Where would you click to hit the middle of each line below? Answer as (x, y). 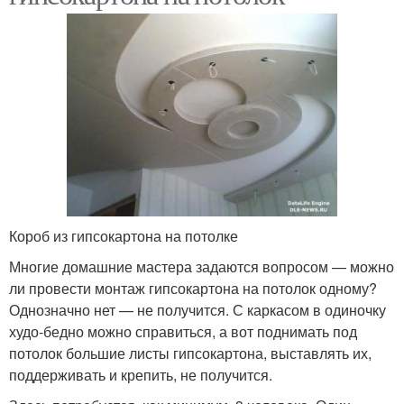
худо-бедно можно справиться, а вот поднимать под (183, 331)
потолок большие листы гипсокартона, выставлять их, (190, 353)
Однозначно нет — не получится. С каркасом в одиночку (197, 310)
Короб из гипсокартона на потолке (124, 236)
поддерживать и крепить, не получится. (141, 375)
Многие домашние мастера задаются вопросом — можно (202, 266)
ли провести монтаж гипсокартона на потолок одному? (193, 288)
